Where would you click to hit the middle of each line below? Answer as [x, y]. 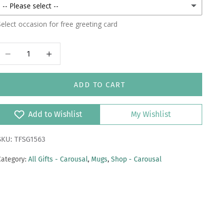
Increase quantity [70, 49]
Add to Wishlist [55, 114]
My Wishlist [151, 114]
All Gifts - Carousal [58, 160]
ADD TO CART [100, 84]
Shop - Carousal [136, 160]
